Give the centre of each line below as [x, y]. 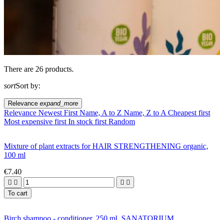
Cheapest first [189, 112]
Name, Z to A [146, 112]
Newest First [59, 112]
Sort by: [28, 85]
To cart [18, 193]
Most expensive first [36, 121]
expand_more [59, 103]
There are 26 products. [39, 69]
